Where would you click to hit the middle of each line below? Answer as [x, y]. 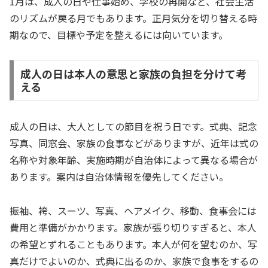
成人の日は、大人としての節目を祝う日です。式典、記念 [133, 127]
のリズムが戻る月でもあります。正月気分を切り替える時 [133, 18]
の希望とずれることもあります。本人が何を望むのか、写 [133, 244]
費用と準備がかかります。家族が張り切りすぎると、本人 [133, 227]
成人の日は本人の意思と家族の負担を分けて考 [133, 74]
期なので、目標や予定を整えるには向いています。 [119, 34]
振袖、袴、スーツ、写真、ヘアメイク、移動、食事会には [133, 210]
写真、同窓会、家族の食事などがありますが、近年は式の [134, 143]
